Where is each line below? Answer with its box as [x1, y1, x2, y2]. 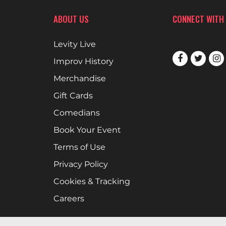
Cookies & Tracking [53, 177, 130, 186]
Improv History [53, 56, 114, 66]
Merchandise [53, 74, 106, 83]
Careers [53, 194, 84, 203]
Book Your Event [53, 125, 121, 135]
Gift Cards [53, 91, 93, 100]
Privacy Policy [53, 159, 108, 169]
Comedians [53, 108, 100, 118]
